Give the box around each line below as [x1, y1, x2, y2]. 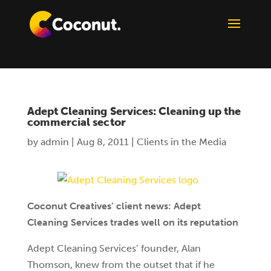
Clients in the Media [136, 136, 226, 148]
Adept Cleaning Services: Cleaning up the [27, 105, 241, 118]
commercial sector [27, 116, 126, 129]
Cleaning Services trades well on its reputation [27, 217, 238, 228]
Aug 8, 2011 [76, 136, 129, 148]
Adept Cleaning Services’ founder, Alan [27, 243, 201, 254]
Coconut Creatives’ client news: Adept [27, 200, 201, 212]
